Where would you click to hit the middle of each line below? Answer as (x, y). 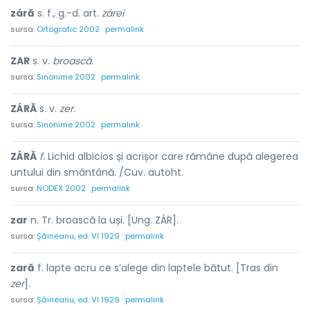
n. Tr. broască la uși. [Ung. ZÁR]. (103, 220)
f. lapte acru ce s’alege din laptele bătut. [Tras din (156, 268)
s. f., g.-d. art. (68, 13)
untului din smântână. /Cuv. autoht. (97, 172)
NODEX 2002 (61, 188)
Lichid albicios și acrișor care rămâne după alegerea (172, 156)
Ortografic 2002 (68, 29)
